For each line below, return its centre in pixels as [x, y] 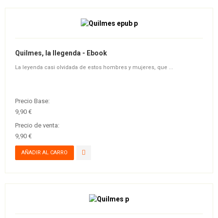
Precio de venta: [37, 125]
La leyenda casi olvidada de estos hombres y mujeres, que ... [94, 67]
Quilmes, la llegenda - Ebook [61, 53]
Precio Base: [32, 101]
